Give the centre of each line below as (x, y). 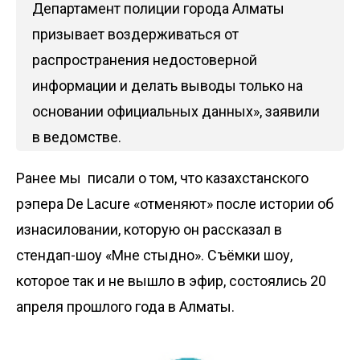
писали (111, 178)
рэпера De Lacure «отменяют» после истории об (175, 203)
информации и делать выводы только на (168, 85)
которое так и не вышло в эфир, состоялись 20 (171, 280)
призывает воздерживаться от (135, 34)
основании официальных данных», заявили (176, 111)
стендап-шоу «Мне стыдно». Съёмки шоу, (154, 255)
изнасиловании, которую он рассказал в (149, 229)
